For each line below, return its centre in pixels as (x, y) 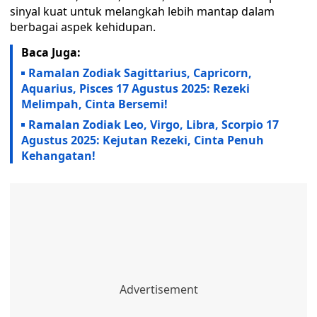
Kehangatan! (58, 156)
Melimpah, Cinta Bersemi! (94, 104)
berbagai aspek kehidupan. (83, 27)
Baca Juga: (51, 52)
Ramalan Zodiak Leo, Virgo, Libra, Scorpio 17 (154, 125)
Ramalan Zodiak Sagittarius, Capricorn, (140, 73)
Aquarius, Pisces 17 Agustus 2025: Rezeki (136, 88)
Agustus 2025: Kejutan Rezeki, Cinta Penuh (143, 140)
